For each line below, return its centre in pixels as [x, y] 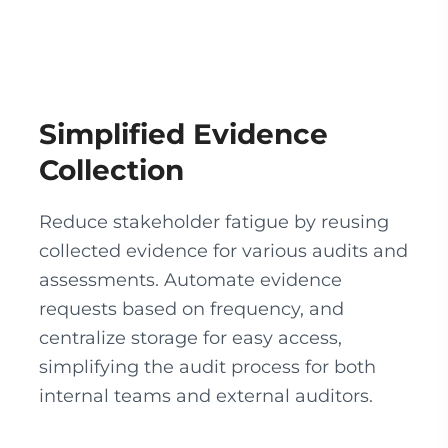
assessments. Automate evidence [190, 280]
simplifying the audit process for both [207, 367]
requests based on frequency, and [191, 309]
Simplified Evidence [183, 134]
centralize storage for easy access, [190, 338]
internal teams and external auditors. [206, 396]
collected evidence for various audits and [223, 251]
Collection [111, 170]
